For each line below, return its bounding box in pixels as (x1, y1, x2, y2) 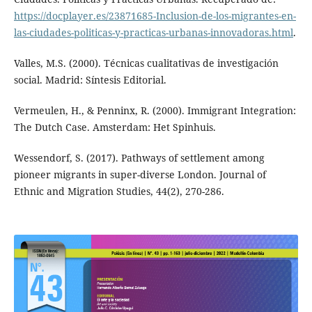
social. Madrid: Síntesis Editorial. (13, 72, 166, 86)
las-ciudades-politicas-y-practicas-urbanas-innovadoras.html (13, 25, 293, 39)
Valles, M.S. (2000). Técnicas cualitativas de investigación (13, 56, 279, 70)
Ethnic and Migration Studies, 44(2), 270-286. (13, 184, 224, 198)
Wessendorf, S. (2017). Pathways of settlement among (13, 150, 265, 164)
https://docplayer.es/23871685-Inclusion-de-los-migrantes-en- (13, 8, 296, 22)
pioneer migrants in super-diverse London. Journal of (13, 167, 266, 181)
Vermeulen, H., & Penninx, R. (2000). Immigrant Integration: (13, 103, 296, 117)
